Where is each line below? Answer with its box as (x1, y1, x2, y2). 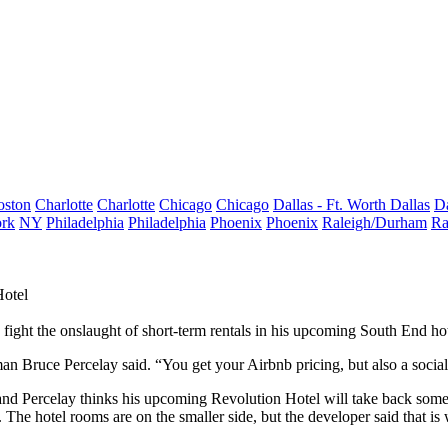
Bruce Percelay (22, 356, 118, 373)
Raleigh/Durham (322, 214, 427, 231)
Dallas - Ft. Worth (273, 196, 390, 213)
